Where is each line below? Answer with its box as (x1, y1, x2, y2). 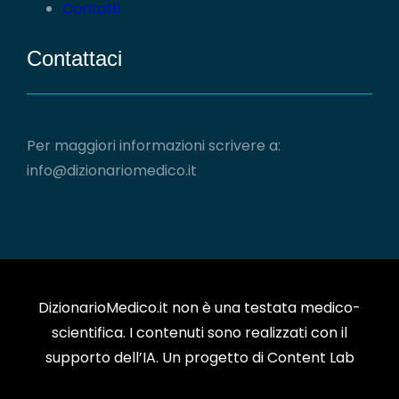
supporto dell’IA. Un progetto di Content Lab (45, 347, 354, 368)
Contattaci (27, 46, 122, 70)
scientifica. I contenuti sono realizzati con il (52, 322, 347, 343)
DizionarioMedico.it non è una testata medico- (38, 297, 361, 318)
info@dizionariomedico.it (27, 160, 197, 181)
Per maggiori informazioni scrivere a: (27, 135, 281, 156)
